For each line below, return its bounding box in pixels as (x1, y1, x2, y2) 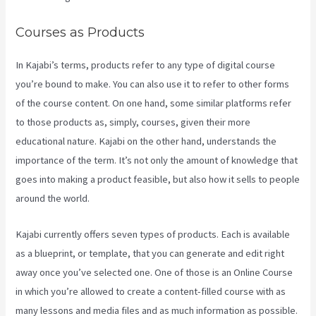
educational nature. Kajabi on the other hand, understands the (16, 135, 277, 148)
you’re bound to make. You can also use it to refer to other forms (16, 78, 290, 91)
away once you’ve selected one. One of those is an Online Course (16, 265, 293, 279)
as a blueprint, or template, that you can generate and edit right (16, 246, 285, 260)
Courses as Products (16, 24, 145, 41)
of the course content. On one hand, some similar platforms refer (16, 97, 292, 110)
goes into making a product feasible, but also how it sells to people (16, 173, 300, 186)
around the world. (16, 192, 90, 205)
